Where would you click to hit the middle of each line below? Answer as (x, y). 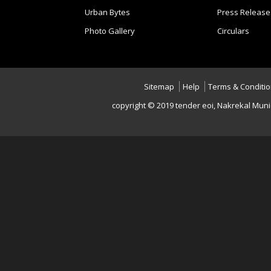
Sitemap (159, 87)
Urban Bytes (107, 12)
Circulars (233, 31)
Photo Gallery (109, 31)
